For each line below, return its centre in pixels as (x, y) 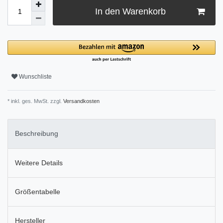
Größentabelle (38, 192)
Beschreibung (37, 134)
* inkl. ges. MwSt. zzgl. (35, 101)
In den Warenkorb (130, 11)
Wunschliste (35, 76)
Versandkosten (81, 101)
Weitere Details (39, 163)
